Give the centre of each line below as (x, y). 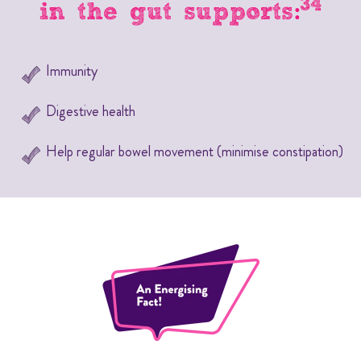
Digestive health (90, 111)
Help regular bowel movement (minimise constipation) (194, 151)
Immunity (71, 71)
